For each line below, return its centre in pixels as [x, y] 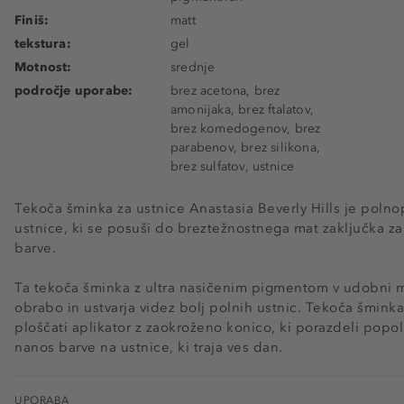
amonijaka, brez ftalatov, [242, 109]
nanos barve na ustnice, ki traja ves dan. [149, 347]
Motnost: [43, 67]
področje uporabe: [74, 90]
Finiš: [32, 20]
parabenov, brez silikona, [245, 147]
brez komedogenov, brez [246, 128]
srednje [193, 67]
